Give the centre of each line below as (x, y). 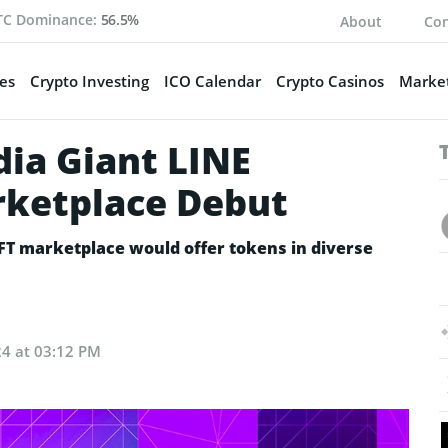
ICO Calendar (212, 80)
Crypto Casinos (329, 80)
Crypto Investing (89, 80)
